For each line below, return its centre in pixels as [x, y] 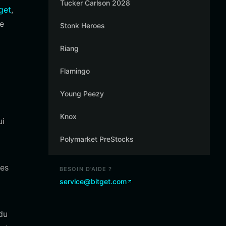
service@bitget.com [93, 181]
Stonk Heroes [82, 25]
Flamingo [75, 71]
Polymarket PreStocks [97, 139]
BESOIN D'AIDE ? [86, 169]
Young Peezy [82, 94]
